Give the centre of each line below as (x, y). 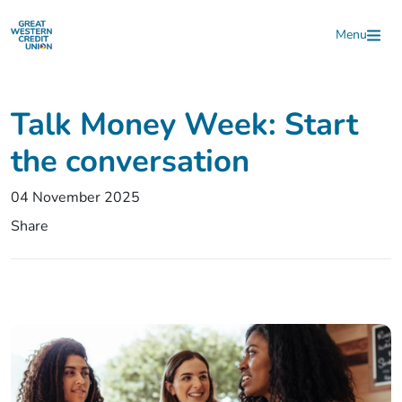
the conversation (130, 162)
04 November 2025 (75, 198)
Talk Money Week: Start (184, 125)
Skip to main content (102, 25)
